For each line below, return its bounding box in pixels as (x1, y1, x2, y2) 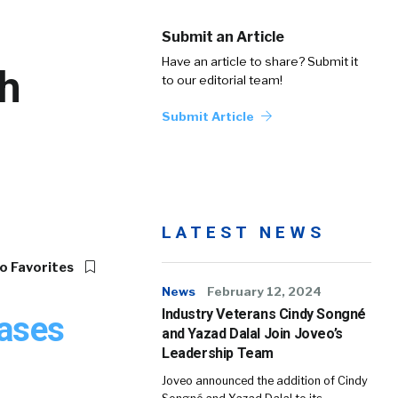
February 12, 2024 (207, 284, 322, 298)
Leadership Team (162, 345, 274, 362)
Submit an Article (162, 28, 284, 45)
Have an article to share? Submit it (162, 54, 358, 68)
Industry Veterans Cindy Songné (162, 306, 367, 322)
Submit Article (162, 109, 257, 123)
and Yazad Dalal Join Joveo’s (162, 325, 343, 342)
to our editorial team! (162, 73, 283, 87)
